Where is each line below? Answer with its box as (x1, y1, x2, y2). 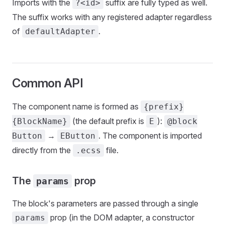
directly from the (12, 145, 73, 155)
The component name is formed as (12, 101, 141, 111)
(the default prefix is (70, 116, 146, 126)
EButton (60, 131, 95, 141)
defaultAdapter (25, 27, 95, 36)
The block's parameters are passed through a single (12, 198, 198, 208)
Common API (12, 76, 83, 90)
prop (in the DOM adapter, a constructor (48, 212, 194, 222)
